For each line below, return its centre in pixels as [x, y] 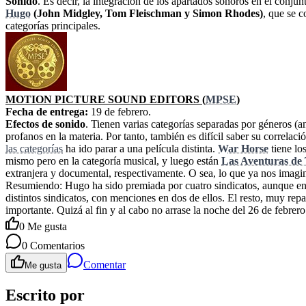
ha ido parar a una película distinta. [140, 149]
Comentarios [56, 246]
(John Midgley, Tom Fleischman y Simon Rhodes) [147, 14]
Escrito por [45, 295]
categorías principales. [53, 26]
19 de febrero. [120, 112]
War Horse [243, 149]
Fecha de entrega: [47, 112]
